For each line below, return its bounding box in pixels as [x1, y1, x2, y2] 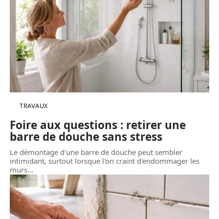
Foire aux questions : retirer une [10, 117, 186, 133]
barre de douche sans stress [10, 129, 162, 145]
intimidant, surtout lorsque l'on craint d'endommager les [10, 156, 199, 166]
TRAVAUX [20, 101, 48, 110]
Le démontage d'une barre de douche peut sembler [10, 147, 182, 157]
